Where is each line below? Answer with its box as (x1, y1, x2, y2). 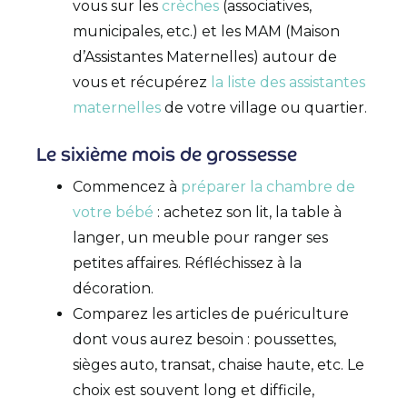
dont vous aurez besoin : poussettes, (73, 330, 336, 348)
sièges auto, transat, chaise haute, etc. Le (73, 355, 364, 373)
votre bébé (73, 203, 154, 221)
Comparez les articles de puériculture (73, 304, 349, 323)
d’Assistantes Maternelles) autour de (73, 47, 337, 65)
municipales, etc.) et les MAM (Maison (73, 22, 340, 40)
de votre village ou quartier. (161, 98, 367, 116)
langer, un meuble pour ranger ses (73, 228, 328, 246)
